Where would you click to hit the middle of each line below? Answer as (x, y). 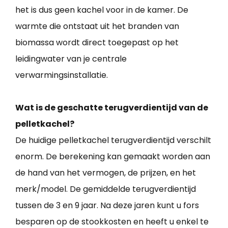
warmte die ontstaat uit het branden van (97, 26)
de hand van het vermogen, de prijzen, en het (106, 173)
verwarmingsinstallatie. (62, 75)
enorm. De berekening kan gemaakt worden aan (113, 157)
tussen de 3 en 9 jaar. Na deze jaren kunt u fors (107, 206)
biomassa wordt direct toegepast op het (97, 43)
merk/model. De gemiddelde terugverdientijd (106, 189)
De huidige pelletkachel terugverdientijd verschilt (113, 140)
